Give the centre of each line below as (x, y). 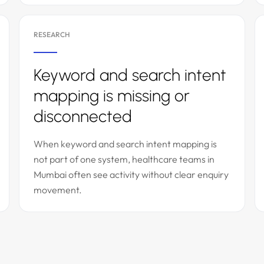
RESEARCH (52, 34)
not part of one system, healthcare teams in (124, 159)
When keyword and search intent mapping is (125, 144)
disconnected (83, 116)
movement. (58, 190)
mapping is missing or (112, 95)
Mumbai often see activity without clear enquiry (131, 174)
